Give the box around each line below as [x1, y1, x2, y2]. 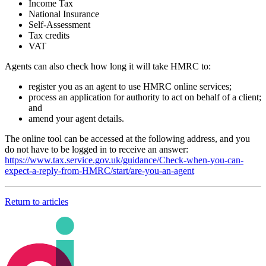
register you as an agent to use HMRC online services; [28, 81, 232, 91]
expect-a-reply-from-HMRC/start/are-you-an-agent [5, 165, 194, 176]
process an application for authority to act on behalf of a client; [28, 91, 261, 102]
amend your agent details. [28, 113, 124, 123]
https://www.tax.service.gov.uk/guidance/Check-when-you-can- [5, 154, 243, 165]
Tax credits [28, 30, 69, 40]
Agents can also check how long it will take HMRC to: [5, 61, 211, 71]
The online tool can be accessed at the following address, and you [5, 133, 250, 144]
